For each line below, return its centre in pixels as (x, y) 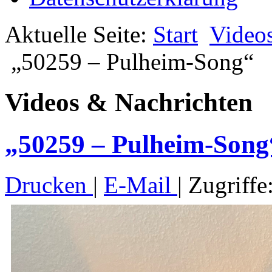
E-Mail (141, 185)
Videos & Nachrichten (129, 102)
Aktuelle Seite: (79, 34)
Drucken (49, 185)
